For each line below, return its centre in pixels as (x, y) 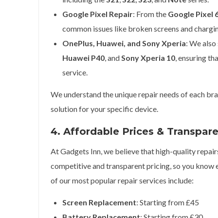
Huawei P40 (83, 58)
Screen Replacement (99, 202)
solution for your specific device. (104, 109)
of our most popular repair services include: (122, 180)
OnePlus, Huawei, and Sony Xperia (124, 43)
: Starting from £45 (168, 202)
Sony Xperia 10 (148, 58)
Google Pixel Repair (98, 14)
